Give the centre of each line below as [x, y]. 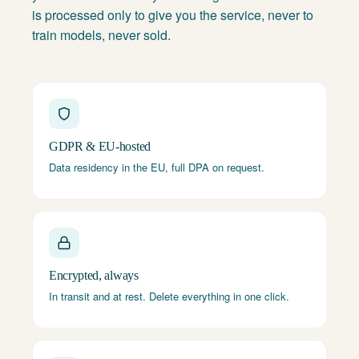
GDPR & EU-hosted [100, 146]
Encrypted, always [94, 275]
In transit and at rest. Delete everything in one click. [169, 296]
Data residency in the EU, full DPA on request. [157, 167]
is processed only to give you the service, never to [173, 15]
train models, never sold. [101, 35]
